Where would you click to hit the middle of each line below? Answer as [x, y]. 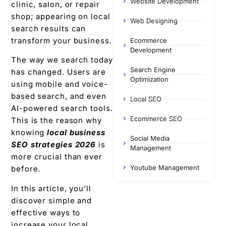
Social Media [150, 138]
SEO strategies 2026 [55, 145]
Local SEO [146, 99]
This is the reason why [56, 121]
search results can [49, 28]
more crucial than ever [57, 157]
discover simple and [52, 200]
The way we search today [62, 60]
